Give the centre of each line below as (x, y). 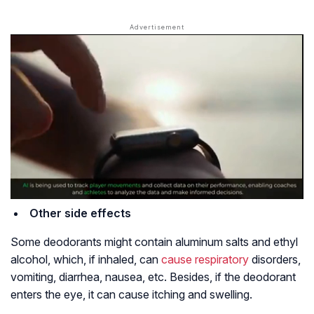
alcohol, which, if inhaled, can (86, 260)
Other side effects (80, 213)
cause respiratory (205, 260)
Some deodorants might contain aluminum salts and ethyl (154, 242)
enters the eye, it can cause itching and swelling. (131, 295)
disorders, (275, 260)
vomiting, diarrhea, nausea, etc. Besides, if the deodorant (153, 277)
